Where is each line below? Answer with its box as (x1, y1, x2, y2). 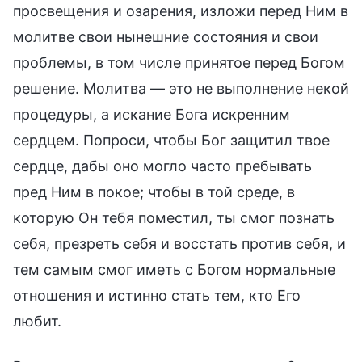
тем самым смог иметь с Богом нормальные (13, 260, 335, 278)
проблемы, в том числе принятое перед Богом (13, 53, 345, 71)
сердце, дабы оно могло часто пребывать (13, 157, 312, 175)
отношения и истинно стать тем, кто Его (13, 286, 301, 304)
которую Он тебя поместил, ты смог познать (13, 208, 335, 226)
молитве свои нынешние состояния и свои (13, 27, 318, 45)
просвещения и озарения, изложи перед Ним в (13, 2, 348, 19)
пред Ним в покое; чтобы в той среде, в (13, 183, 295, 200)
